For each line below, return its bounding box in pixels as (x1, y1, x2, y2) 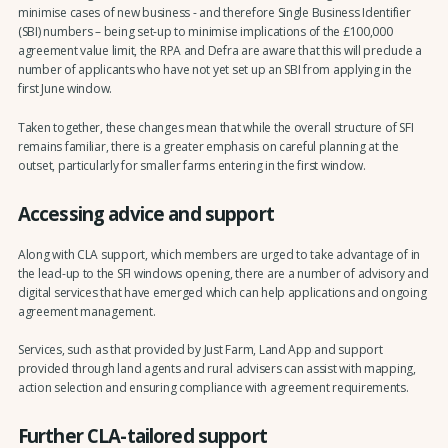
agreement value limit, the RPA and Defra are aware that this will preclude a (17, 42, 422, 60)
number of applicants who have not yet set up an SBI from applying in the (17, 61, 412, 79)
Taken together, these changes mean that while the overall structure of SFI (17, 118, 414, 136)
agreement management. (17, 302, 156, 320)
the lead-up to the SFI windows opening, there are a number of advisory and (17, 264, 429, 282)
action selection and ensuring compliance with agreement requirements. (17, 379, 409, 397)
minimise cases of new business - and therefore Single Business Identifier (17, 4, 411, 22)
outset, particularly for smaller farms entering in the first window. (17, 156, 366, 174)
